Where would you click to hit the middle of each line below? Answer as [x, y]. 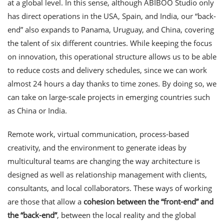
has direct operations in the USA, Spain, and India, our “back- [112, 16]
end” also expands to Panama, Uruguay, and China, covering [111, 29]
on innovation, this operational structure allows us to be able [112, 56]
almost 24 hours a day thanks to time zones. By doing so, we [112, 83]
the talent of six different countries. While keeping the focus [110, 43]
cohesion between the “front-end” [141, 201]
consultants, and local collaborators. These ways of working [110, 188]
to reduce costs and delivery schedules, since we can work [107, 70]
